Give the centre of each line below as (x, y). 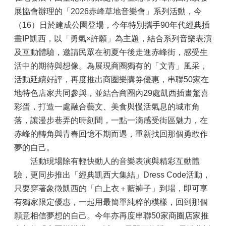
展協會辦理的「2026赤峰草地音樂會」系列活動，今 (108, 11)
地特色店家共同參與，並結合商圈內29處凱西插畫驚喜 (111, 93)
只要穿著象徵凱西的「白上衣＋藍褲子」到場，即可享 (111, 188)
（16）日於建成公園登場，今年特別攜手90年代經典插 (112, 25)
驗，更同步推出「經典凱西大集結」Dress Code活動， (112, 175)
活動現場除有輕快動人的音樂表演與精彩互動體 (107, 161)
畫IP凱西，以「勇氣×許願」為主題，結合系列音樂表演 (113, 39)
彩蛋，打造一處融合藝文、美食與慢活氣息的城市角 (107, 107)
